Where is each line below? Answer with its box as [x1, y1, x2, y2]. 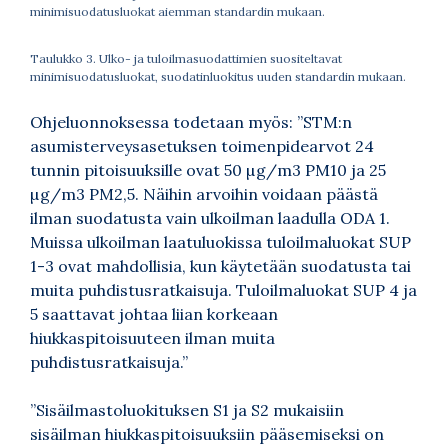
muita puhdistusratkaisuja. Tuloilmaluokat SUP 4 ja [30, 279, 417, 300]
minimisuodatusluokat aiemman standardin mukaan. [30, 3, 325, 19]
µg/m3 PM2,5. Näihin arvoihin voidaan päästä [30, 183, 378, 204]
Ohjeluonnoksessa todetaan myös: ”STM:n [30, 111, 352, 132]
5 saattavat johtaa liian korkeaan [30, 303, 278, 324]
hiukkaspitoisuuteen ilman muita [30, 327, 275, 348]
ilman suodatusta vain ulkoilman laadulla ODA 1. [30, 207, 390, 228]
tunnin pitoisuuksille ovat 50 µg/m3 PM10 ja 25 [30, 159, 386, 180]
